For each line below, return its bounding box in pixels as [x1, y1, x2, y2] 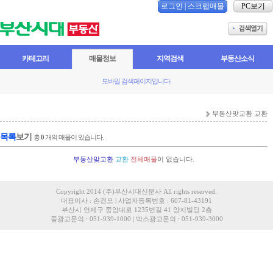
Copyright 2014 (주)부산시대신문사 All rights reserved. [56, 188, 217, 195]
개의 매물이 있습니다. [44, 133, 104, 141]
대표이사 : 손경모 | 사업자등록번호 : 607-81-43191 [61, 197, 212, 204]
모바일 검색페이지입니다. [102, 77, 171, 85]
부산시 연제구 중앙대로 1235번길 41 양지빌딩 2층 [61, 206, 212, 213]
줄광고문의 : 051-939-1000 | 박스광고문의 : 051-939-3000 [50, 215, 223, 222]
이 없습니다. [157, 155, 194, 163]
